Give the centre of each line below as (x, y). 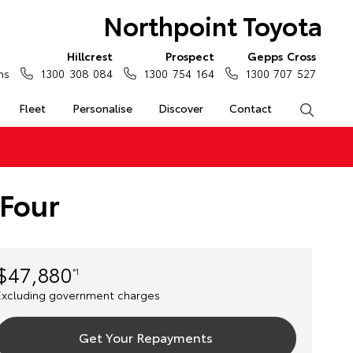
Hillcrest (90, 56)
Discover (180, 108)
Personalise (102, 108)
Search (331, 108)
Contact (251, 108)
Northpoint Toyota (212, 25)
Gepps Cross (282, 56)
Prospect (190, 56)
